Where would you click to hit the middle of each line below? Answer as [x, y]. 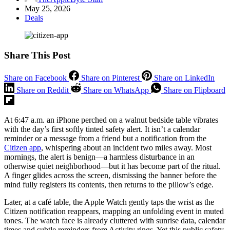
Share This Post [37, 55]
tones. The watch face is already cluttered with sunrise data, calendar [115, 221]
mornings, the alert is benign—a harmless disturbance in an [99, 157]
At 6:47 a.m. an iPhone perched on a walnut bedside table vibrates [111, 120]
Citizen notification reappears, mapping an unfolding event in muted [114, 212]
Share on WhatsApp [116, 90]
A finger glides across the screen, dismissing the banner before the [110, 176]
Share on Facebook [35, 78]
